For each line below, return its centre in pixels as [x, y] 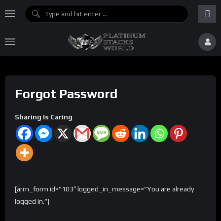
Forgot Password [66, 94]
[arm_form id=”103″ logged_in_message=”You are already [104, 189]
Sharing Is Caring [44, 117]
